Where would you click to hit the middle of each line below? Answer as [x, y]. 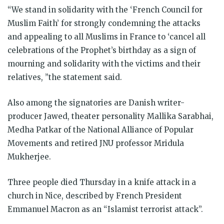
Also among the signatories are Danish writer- [96, 103]
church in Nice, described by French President [95, 196]
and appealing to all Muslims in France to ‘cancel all [106, 37]
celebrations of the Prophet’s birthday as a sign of [102, 50]
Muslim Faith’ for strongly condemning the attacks [104, 23]
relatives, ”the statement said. [65, 77]
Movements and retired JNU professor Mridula [96, 143]
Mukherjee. [29, 157]
